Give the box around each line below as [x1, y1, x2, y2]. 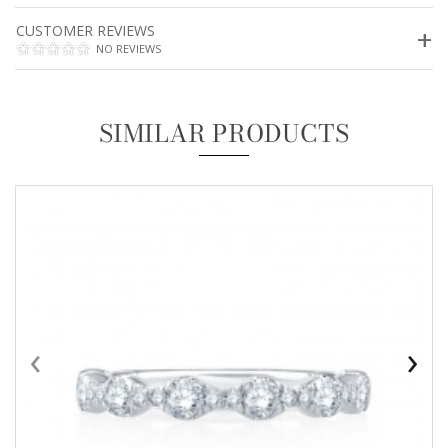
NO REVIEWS [96, 41, 161, 57]
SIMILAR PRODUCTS [99, 115, 349, 153]
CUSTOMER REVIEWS [16, 21, 155, 41]
